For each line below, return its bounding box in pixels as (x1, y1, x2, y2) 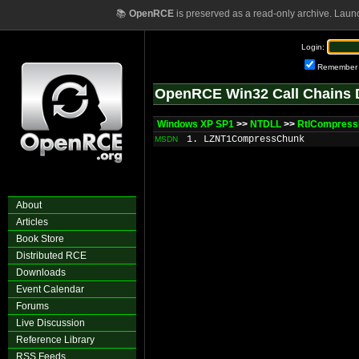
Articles (16, 216, 48, 228)
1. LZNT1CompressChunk (187, 134, 305, 145)
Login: (301, 42, 325, 51)
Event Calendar (16, 284, 84, 295)
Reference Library (16, 334, 95, 345)
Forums (16, 301, 49, 312)
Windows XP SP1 (157, 119, 234, 130)
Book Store (16, 233, 64, 244)
